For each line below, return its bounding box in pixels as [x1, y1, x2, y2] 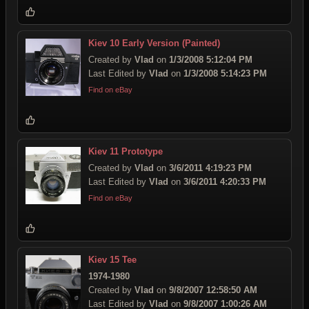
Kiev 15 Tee [88, 255, 137, 265]
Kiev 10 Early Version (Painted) [88, 38, 220, 48]
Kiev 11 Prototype [88, 146, 163, 157]
